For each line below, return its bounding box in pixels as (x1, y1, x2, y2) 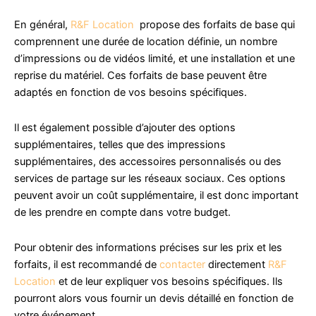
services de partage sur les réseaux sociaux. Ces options (14, 171, 286, 185)
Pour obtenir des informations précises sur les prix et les (14, 241, 282, 254)
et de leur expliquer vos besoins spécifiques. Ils (56, 274, 283, 288)
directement (205, 257, 268, 271)
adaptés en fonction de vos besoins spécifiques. (14, 86, 247, 99)
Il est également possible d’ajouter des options (14, 121, 236, 134)
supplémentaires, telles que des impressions (14, 138, 226, 151)
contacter (159, 257, 205, 271)
